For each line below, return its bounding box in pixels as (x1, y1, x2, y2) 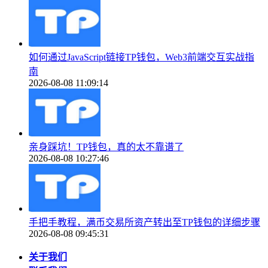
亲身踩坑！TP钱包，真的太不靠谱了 (29, 142, 184, 153)
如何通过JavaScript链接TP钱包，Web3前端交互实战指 (29, 52, 254, 63)
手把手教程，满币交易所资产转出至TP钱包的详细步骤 (29, 217, 260, 228)
